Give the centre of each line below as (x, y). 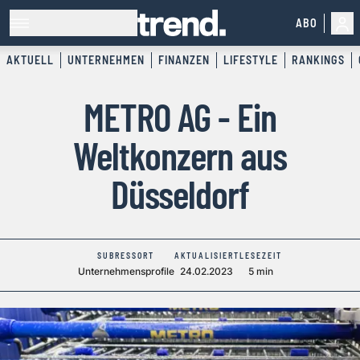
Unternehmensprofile (126, 272)
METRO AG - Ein (180, 117)
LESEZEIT (261, 256)
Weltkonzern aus (180, 155)
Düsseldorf (180, 194)
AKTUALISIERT (207, 256)
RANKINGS (318, 60)
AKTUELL (30, 60)
